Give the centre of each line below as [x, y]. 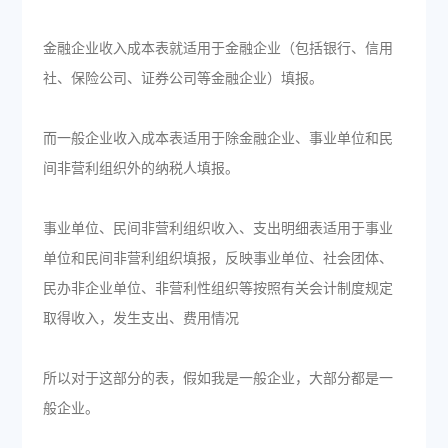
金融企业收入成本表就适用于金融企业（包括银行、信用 [217, 48]
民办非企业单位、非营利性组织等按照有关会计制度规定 [217, 288]
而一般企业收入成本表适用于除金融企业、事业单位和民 [217, 138]
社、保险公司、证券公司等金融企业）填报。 [182, 78]
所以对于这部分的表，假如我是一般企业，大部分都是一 [217, 378]
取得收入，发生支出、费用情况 [140, 318]
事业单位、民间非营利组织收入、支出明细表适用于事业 [217, 228]
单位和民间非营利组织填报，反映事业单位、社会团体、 [217, 258]
